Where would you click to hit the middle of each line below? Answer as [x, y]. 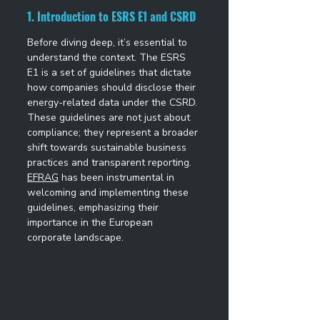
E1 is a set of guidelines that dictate [111, 72]
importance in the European [91, 222]
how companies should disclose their [113, 87]
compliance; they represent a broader [114, 132]
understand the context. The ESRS [108, 57]
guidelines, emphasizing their [94, 207]
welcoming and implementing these [109, 192]
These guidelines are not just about [110, 117]
